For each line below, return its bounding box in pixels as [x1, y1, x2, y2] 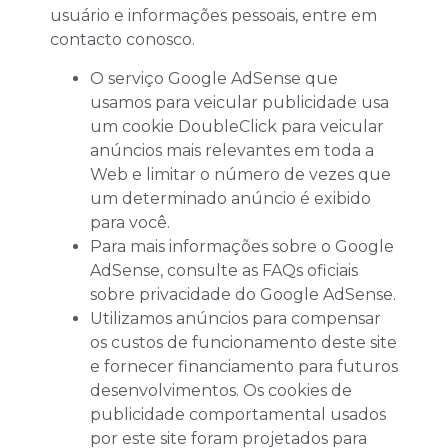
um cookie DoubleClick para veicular [90, 116, 384, 136]
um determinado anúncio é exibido [90, 188, 371, 208]
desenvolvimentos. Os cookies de [90, 380, 352, 400]
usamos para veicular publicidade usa [90, 92, 389, 112]
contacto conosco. [50, 30, 195, 50]
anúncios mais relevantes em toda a [90, 140, 374, 160]
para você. [90, 212, 170, 232]
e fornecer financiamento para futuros [90, 356, 398, 376]
